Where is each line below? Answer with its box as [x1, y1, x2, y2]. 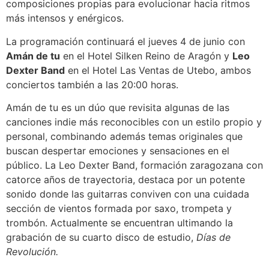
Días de [196, 231, 231, 244]
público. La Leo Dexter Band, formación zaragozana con [6, 159, 263, 172]
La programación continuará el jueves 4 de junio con [6, 35, 245, 47]
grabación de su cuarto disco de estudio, [6, 231, 196, 244]
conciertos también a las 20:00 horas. [6, 78, 178, 91]
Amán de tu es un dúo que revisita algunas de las [6, 101, 229, 114]
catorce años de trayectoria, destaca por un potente [6, 174, 245, 186]
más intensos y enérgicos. [6, 12, 124, 25]
